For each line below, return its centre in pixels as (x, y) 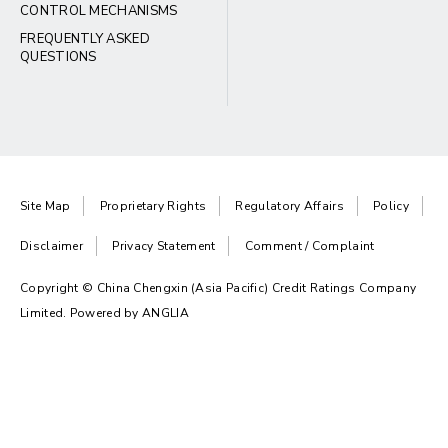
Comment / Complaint (309, 246)
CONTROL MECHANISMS (99, 11)
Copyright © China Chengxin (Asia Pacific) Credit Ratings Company (218, 288)
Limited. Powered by (81, 313)
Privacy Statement (164, 246)
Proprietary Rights (153, 206)
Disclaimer (51, 246)
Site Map (45, 206)
